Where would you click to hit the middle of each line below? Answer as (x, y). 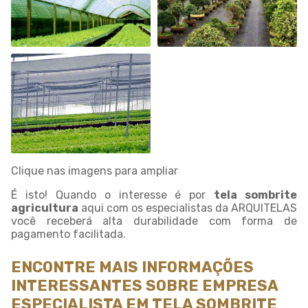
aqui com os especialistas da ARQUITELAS (188, 208)
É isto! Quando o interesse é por (113, 195)
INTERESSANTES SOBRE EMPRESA (144, 286)
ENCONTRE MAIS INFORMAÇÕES (132, 267)
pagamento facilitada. (68, 234)
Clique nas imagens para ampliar (95, 171)
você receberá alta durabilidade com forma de (154, 221)
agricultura (45, 208)
